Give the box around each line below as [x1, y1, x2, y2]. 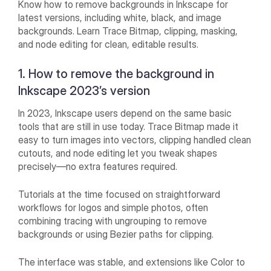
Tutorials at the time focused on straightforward [18, 188, 221, 201]
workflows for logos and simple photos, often [18, 201, 209, 214]
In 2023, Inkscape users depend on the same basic [18, 107, 232, 120]
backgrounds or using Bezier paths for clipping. [18, 228, 214, 241]
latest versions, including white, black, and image [18, 11, 222, 24]
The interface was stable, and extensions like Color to [18, 256, 246, 269]
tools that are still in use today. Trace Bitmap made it [18, 120, 239, 133]
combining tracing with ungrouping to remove [18, 215, 207, 227]
